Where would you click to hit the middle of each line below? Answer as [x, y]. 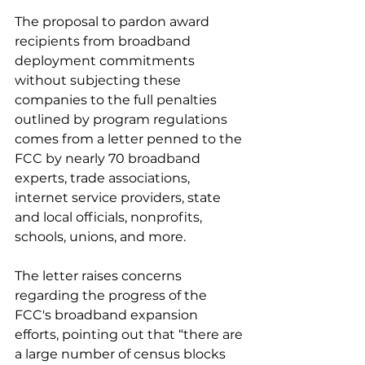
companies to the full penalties [117, 100]
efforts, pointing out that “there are [130, 334]
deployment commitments [106, 61]
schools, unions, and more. [100, 237]
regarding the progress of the [112, 295]
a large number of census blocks [122, 354]
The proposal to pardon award [114, 22]
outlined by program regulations [123, 119]
